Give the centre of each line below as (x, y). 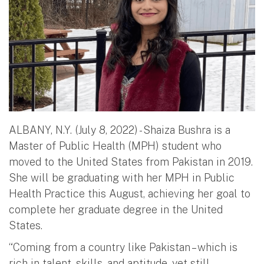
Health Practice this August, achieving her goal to (130, 193)
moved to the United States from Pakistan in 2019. (131, 161)
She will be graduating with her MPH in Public (122, 177)
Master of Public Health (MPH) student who (115, 146)
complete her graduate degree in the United (116, 209)
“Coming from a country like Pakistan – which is (123, 247)
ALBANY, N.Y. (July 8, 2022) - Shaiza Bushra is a (120, 130)
